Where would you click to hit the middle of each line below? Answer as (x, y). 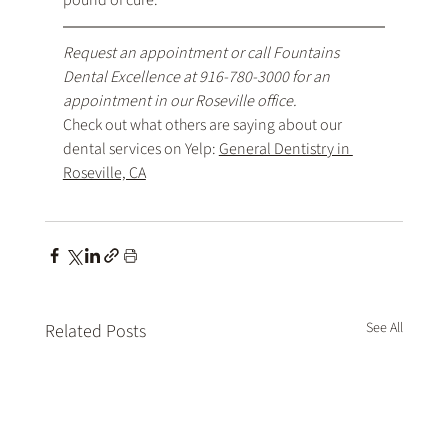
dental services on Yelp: (140, 149)
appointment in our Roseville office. (179, 101)
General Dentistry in (285, 149)
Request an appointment (144, 53)
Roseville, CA (104, 173)
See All (385, 328)
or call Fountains (284, 53)
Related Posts (95, 332)
